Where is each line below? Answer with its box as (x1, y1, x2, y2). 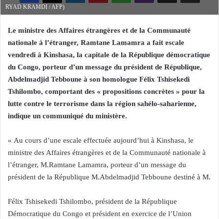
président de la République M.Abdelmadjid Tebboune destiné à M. (8, 173, 211, 181)
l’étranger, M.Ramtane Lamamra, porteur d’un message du (8, 161, 186, 169)
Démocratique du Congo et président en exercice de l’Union (8, 210, 192, 218)
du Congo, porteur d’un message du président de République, (8, 63, 202, 71)
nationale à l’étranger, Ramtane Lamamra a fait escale (8, 39, 184, 46)
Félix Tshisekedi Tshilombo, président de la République (8, 197, 177, 205)
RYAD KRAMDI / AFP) (5, 4, 65, 10)
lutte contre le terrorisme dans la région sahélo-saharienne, (8, 100, 197, 108)
